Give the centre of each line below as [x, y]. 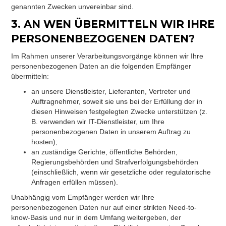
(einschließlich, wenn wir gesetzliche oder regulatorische [121, 172]
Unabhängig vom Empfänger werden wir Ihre [83, 197]
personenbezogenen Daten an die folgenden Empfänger [101, 66]
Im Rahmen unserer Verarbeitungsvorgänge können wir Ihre [107, 56]
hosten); [45, 142]
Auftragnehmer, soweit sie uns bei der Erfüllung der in [117, 101]
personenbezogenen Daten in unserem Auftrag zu [111, 132]
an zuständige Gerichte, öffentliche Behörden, [105, 152]
